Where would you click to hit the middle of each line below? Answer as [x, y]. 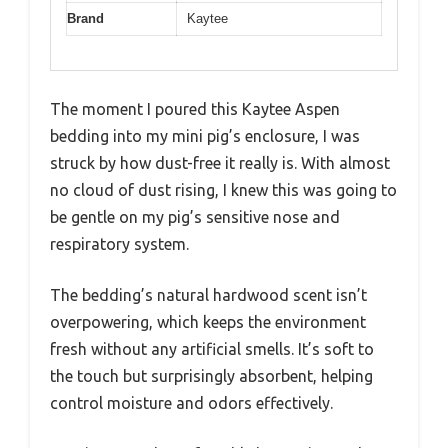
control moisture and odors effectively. [191, 403]
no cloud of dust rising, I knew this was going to [223, 190]
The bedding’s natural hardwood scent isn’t [208, 295]
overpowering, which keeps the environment [208, 322]
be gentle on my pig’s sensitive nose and [195, 217]
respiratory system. [119, 244]
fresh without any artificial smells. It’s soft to [212, 349]
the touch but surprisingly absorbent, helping [211, 376]
